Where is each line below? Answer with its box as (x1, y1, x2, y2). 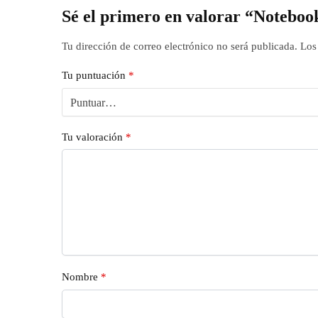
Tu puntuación (62, 70, 129, 81)
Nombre (62, 271, 102, 283)
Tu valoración (62, 131, 126, 143)
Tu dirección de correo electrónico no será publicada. (62, 40, 298, 52)
